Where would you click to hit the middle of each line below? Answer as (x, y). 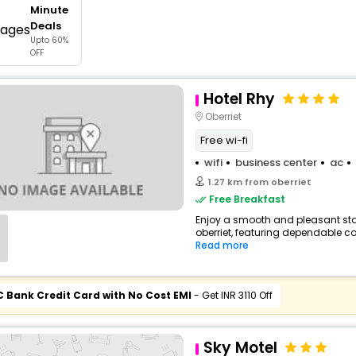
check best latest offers (213, 58)
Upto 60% (49, 40)
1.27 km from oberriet (259, 182)
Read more (222, 245)
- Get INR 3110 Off (232, 295)
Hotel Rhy (239, 99)
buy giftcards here (198, 9)
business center (276, 163)
